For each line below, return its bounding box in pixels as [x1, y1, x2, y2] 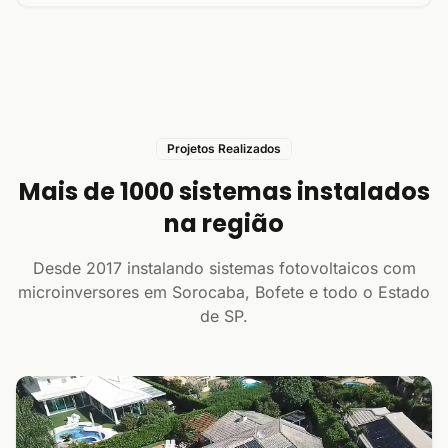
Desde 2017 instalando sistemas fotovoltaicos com [32, 258, 416, 278]
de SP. [200, 306, 248, 326]
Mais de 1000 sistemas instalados [18, 175, 430, 208]
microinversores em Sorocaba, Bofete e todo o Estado [18, 282, 430, 302]
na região [164, 207, 284, 240]
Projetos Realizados [167, 141, 281, 156]
